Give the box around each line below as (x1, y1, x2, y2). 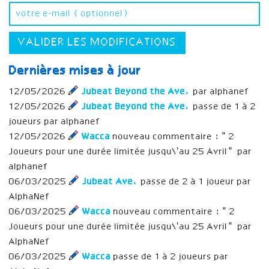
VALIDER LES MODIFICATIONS (18, 37, 177, 48)
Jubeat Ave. (80, 177, 139, 187)
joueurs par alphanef (9, 116, 101, 127)
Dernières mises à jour (9, 64, 142, 78)
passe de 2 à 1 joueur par (139, 177, 252, 187)
